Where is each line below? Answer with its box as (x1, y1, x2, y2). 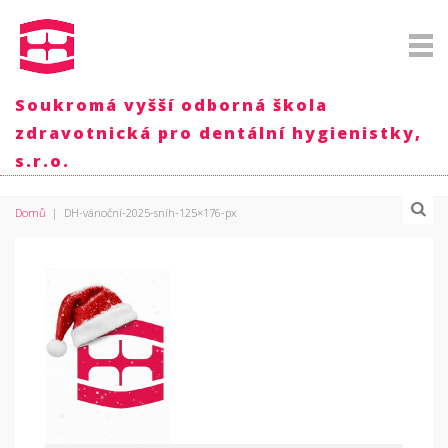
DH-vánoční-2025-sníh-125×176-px (64, 205, 236, 220)
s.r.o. (15, 150, 70, 172)
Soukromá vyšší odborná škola (15, 94, 328, 116)
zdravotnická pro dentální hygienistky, (15, 122, 422, 144)
